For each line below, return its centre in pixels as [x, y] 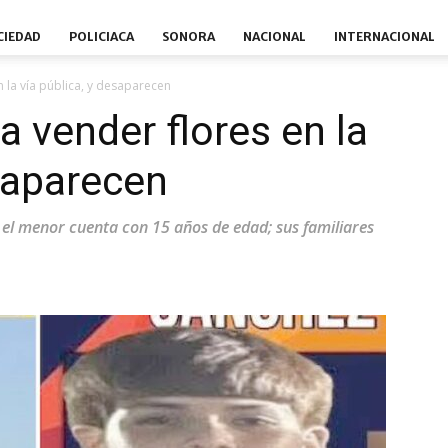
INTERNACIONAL [384, 36]
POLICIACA [101, 36]
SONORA [188, 36]
